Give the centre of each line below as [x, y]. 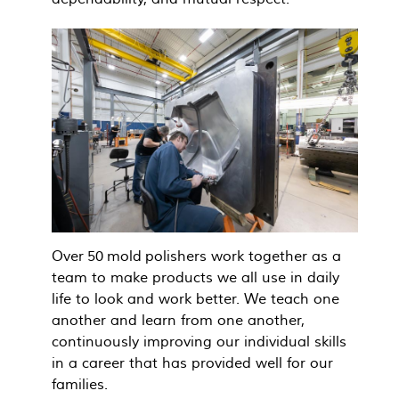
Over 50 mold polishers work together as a [196, 256]
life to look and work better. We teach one [195, 299]
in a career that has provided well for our [192, 363]
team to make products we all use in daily [195, 277]
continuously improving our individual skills [199, 342]
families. [80, 384]
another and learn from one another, [178, 320]
